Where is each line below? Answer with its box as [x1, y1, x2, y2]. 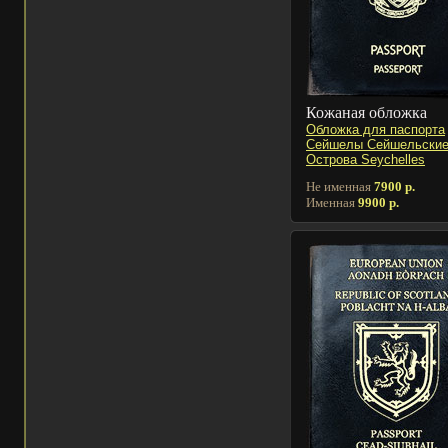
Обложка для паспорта [306, 121, 445, 137]
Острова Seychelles [306, 151, 425, 167]
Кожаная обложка [306, 103, 427, 121]
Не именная [306, 178, 374, 194]
